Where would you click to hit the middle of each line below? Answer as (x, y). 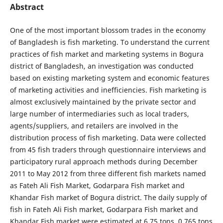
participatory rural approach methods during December (104, 161)
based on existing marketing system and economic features (110, 78)
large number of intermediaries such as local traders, (99, 113)
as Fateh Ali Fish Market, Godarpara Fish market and (97, 185)
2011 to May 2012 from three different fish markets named (108, 173)
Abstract (27, 7)
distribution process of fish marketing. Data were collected (108, 137)
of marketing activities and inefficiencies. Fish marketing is (108, 90)
